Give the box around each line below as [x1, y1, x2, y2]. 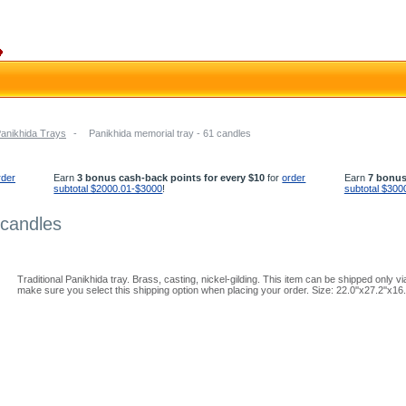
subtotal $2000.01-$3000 [53, 183, 163, 194]
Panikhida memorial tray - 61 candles [89, 128, 251, 139]
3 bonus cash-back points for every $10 [77, 172, 266, 183]
